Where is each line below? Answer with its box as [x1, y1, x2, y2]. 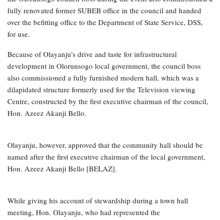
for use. [7, 28, 30, 39]
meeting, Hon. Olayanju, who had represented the [7, 207, 160, 217]
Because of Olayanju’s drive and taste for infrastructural [7, 49, 177, 59]
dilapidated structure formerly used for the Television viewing [7, 84, 195, 94]
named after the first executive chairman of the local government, [7, 151, 205, 162]
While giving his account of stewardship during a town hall [7, 195, 188, 205]
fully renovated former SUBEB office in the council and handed [7, 5, 201, 15]
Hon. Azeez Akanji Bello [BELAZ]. [7, 163, 117, 173]
